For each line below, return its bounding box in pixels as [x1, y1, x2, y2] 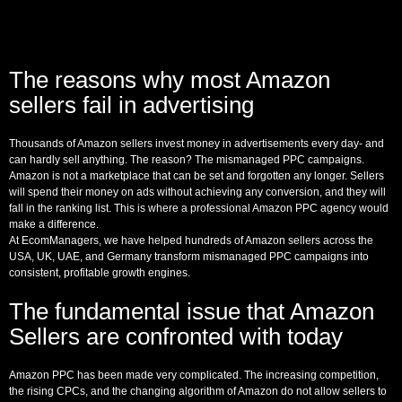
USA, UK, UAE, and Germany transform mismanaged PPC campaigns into [9, 249, 369, 263]
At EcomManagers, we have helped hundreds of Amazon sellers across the [9, 233, 373, 247]
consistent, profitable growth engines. [9, 266, 190, 279]
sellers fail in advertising [9, 91, 254, 118]
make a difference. [9, 217, 99, 231]
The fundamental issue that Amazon [9, 297, 374, 325]
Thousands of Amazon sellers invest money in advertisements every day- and [9, 136, 384, 150]
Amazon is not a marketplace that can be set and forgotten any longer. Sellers [9, 169, 384, 182]
